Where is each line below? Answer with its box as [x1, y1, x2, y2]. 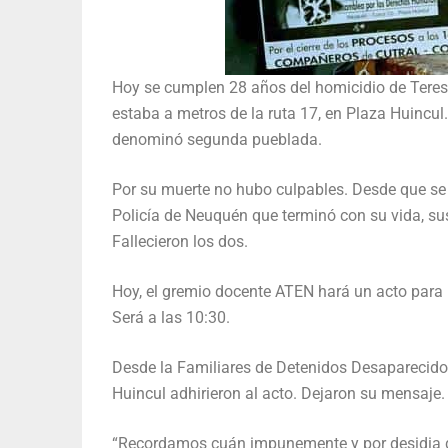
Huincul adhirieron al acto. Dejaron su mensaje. [112, 384, 445, 404]
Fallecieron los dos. [112, 232, 248, 252]
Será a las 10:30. [112, 308, 230, 328]
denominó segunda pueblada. [112, 130, 322, 150]
